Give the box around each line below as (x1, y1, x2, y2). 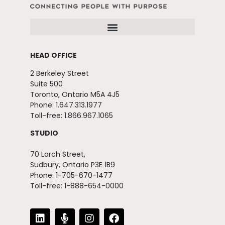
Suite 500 (30, 78, 63, 89)
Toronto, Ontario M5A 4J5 (30, 89, 120, 99)
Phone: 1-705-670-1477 (30, 170, 113, 180)
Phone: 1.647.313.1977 (30, 99, 102, 110)
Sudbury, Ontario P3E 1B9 (30, 159, 115, 170)
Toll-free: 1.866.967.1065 (30, 110, 113, 121)
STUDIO (30, 128, 58, 138)
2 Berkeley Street (30, 68, 89, 78)
